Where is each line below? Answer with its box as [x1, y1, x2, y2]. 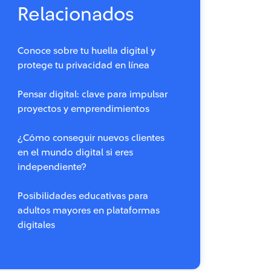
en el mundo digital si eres [18, 148, 133, 157]
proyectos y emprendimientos [18, 104, 149, 114]
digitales [18, 220, 55, 230]
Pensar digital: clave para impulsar [18, 90, 168, 99]
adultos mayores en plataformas [18, 206, 160, 215]
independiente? [18, 162, 87, 172]
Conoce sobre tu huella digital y [18, 46, 155, 56]
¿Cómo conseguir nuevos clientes [18, 133, 165, 143]
